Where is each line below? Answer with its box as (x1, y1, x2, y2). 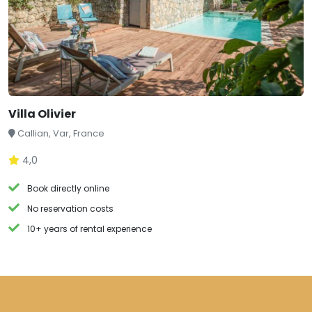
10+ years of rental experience (27, 223, 153, 235)
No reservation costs (27, 203, 114, 214)
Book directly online (27, 182, 110, 194)
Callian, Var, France (17, 127, 104, 139)
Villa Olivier (8, 106, 76, 122)
